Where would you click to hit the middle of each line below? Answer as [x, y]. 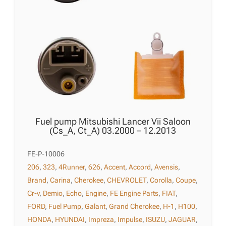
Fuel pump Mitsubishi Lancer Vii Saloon [113, 122]
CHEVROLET [127, 180]
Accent [115, 167]
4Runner [72, 167]
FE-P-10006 [46, 154]
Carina [61, 180]
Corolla [161, 180]
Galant [95, 207]
